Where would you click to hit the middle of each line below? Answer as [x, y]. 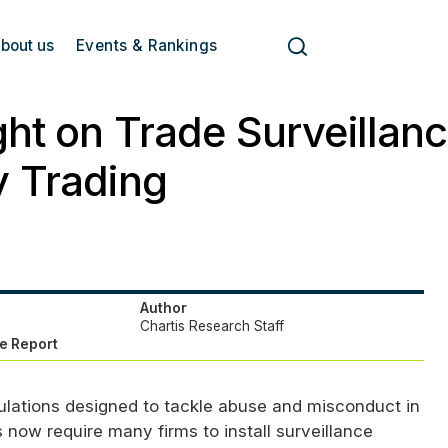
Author [163, 308]
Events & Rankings [147, 46]
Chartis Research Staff [211, 326]
